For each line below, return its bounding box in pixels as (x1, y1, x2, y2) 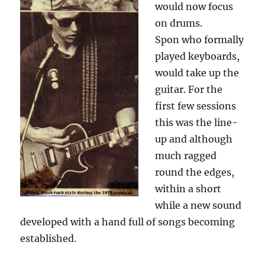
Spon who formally (155, 34, 244, 46)
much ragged (155, 150, 217, 162)
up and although (155, 133, 233, 146)
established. (20, 232, 77, 245)
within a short (155, 183, 222, 195)
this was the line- (155, 117, 238, 129)
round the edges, (155, 166, 235, 179)
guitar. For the (155, 83, 223, 96)
